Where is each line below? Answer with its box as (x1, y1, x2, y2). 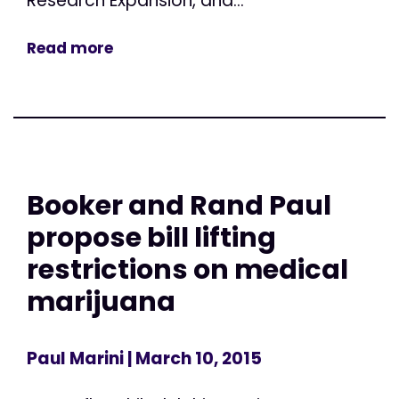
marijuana (27, 282, 175, 322)
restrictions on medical (27, 250, 348, 289)
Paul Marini (27, 346, 124, 370)
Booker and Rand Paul (27, 186, 331, 225)
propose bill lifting (27, 218, 276, 257)
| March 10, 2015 (124, 346, 262, 370)
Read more (27, 37, 113, 60)
